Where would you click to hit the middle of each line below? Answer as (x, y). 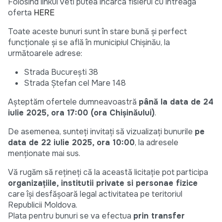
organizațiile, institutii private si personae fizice (103, 183)
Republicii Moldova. (43, 205)
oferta (21, 13)
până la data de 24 (176, 102)
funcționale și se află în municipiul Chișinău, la (89, 43)
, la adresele (157, 143)
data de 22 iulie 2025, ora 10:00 (71, 143)
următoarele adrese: (45, 54)
